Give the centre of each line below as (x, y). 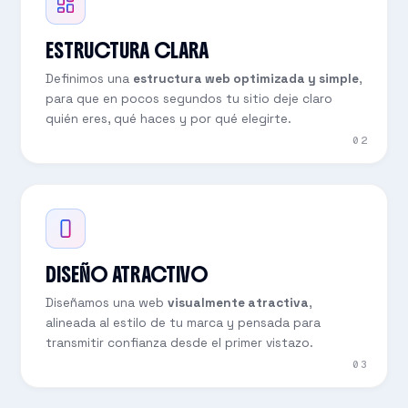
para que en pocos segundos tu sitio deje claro (189, 98)
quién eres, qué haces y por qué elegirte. (168, 118)
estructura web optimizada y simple (245, 78)
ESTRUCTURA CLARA (127, 50)
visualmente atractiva (238, 303)
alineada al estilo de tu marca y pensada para (183, 323)
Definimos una (89, 78)
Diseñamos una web (106, 303)
